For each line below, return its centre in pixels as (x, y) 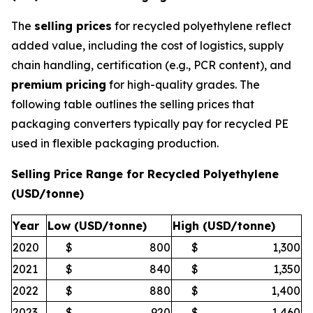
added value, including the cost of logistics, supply (147, 45)
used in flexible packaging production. (115, 143)
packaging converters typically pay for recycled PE (150, 123)
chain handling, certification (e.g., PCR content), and (151, 65)
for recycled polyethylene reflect (202, 26)
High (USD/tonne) (224, 225)
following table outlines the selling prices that (133, 104)
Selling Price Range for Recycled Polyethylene (145, 174)
